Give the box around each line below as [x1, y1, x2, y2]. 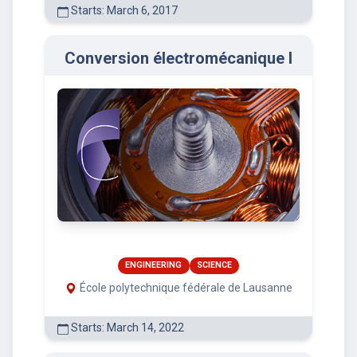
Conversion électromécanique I [65, 49, 292, 69]
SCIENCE [196, 260, 232, 271]
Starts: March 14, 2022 [69, 321, 184, 335]
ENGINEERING [125, 260, 182, 271]
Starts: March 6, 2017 [69, 4, 178, 18]
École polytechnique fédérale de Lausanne [79, 281, 292, 295]
